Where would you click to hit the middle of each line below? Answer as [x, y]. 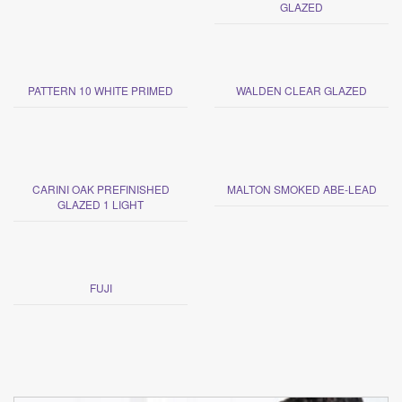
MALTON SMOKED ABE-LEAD [301, 189]
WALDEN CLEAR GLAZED [301, 91]
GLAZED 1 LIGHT [100, 205]
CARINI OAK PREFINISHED [100, 189]
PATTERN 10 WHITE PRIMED [100, 91]
